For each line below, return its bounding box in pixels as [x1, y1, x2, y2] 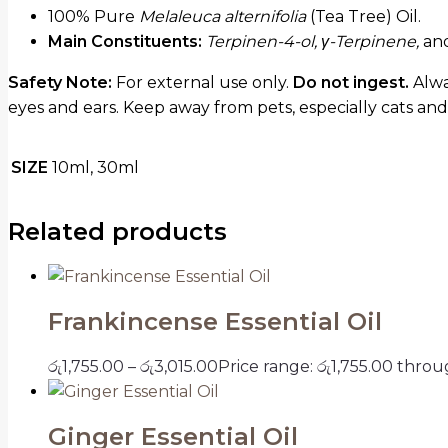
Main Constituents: [48, 32, 202, 52]
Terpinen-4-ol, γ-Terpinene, [206, 32, 419, 52]
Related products [8, 217, 227, 247]
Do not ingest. [293, 73, 409, 93]
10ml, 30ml [52, 158, 139, 178]
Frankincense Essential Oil [48, 307, 382, 337]
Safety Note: [8, 73, 112, 93]
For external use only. [112, 73, 293, 93]
